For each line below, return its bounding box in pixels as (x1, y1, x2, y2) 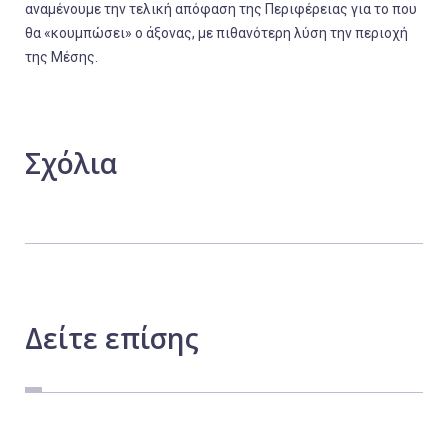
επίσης (98, 319, 199, 357)
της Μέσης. (25, 49, 98, 65)
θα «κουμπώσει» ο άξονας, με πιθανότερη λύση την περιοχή (25, 25, 408, 41)
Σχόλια (25, 144, 117, 182)
